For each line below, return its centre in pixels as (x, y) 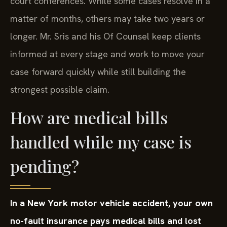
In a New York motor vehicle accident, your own (111, 203)
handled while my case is (101, 141)
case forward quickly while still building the (98, 71)
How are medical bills (89, 117)
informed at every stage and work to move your (107, 54)
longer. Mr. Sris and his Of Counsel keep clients (105, 36)
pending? (45, 166)
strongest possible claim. (60, 89)
